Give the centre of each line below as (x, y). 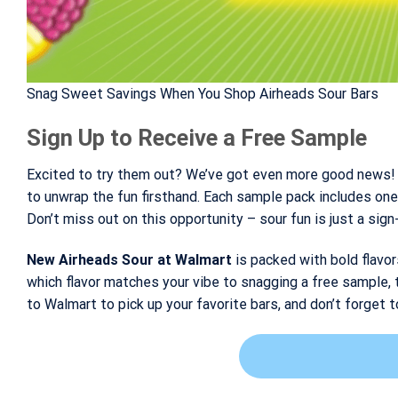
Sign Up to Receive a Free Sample (197, 137)
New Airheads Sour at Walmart (129, 260)
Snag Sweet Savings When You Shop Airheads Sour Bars (203, 93)
